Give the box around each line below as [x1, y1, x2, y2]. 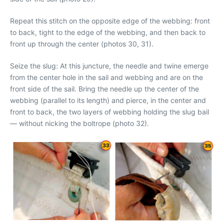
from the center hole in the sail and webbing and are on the [10, 73, 203, 81]
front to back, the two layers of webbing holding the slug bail [10, 107, 209, 116]
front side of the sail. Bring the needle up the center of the [10, 84, 199, 93]
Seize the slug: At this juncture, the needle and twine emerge [10, 61, 208, 70]
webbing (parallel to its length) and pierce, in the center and [10, 96, 206, 104]
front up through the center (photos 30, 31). [10, 39, 153, 48]
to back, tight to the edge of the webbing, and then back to [10, 28, 205, 36]
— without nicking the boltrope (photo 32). [10, 119, 149, 127]
